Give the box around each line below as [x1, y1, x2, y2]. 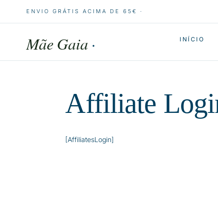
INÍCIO [179, 36, 205, 43]
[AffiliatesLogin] [65, 135, 114, 144]
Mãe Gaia [26, 33, 91, 54]
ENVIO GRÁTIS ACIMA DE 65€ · [26, 8, 143, 15]
